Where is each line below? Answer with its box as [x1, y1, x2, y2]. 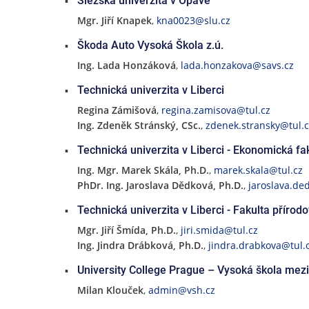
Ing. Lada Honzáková [77, 59, 176, 72]
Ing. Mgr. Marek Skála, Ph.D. [77, 163, 209, 177]
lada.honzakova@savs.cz [180, 59, 294, 72]
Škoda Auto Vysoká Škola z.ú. [77, 39, 223, 52]
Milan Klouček [77, 283, 143, 297]
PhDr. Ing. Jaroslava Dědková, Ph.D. [77, 179, 243, 192]
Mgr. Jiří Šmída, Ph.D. [77, 223, 176, 237]
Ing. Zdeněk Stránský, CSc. [77, 119, 201, 132]
